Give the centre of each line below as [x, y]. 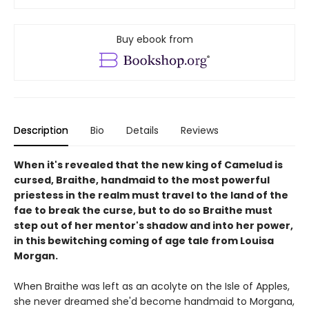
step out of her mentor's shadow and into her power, [153, 225]
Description [41, 130]
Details [142, 130]
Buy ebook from [154, 39]
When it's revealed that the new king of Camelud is [148, 165]
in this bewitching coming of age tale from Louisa [144, 240]
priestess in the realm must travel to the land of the [151, 195]
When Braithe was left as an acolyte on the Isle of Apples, [152, 286]
